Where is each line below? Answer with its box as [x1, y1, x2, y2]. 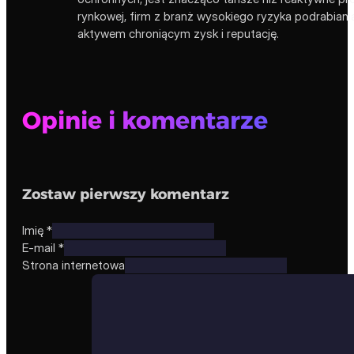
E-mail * [22, 239, 64, 255]
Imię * [22, 222, 52, 238]
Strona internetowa [22, 257, 125, 273]
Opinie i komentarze [22, 105, 268, 135]
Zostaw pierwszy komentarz [22, 185, 229, 203]
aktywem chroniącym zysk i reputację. [77, 26, 279, 42]
